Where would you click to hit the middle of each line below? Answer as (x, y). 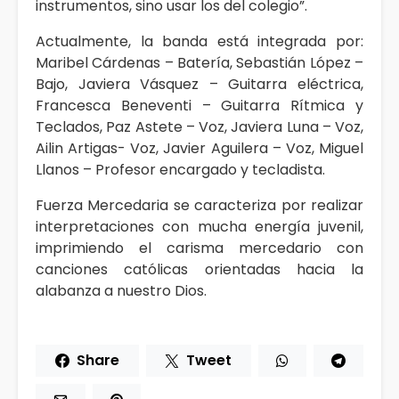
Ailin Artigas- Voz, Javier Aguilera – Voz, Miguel (199, 149)
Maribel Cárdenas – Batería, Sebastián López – (199, 63)
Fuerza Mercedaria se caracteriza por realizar (199, 206)
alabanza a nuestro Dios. (121, 291)
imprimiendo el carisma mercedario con (199, 248)
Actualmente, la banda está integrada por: (199, 42)
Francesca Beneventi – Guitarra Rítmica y (199, 106)
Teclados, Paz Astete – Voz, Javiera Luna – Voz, (199, 127)
